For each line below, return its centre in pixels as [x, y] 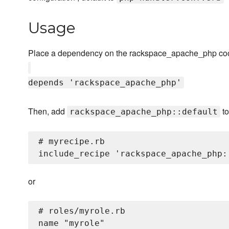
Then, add [48, 111]
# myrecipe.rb [72, 142]
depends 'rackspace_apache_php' [105, 83]
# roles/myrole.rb [82, 211]
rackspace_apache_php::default [144, 112]
